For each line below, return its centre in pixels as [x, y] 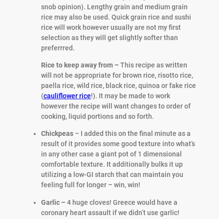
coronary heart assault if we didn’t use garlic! [110, 212]
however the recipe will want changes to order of [116, 106]
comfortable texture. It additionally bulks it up [112, 164]
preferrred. [58, 48]
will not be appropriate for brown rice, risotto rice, [117, 76]
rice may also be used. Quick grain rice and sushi [116, 17]
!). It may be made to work [130, 96]
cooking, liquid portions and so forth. [97, 117]
